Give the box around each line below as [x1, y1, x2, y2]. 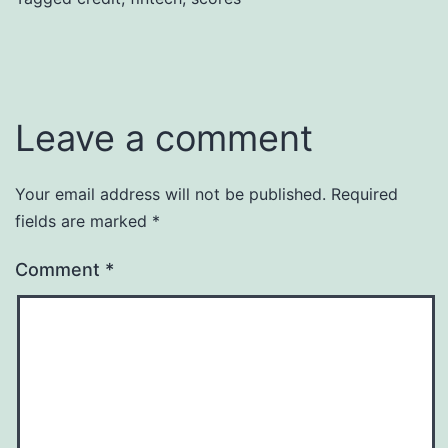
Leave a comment [15, 115, 313, 160]
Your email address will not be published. [15, 183, 326, 204]
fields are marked [15, 210, 152, 231]
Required [331, 183, 398, 204]
